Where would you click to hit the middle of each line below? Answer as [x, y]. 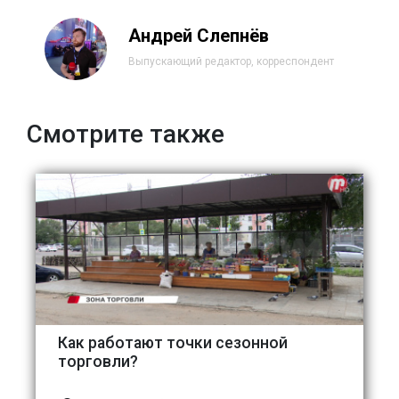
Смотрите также [126, 134]
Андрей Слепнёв [199, 35]
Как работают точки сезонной [173, 342]
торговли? [98, 361]
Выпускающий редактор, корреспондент [231, 61]
